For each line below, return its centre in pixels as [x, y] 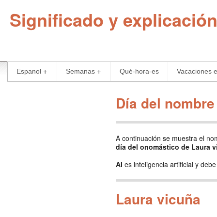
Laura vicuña [158, 199]
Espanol [29, 71]
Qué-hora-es [139, 71]
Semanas [80, 71]
